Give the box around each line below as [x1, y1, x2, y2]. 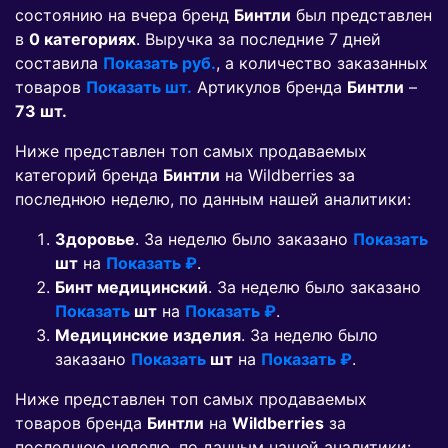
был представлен [291, 5, 432, 26]
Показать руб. [103, 53, 216, 74]
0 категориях [29, 29, 136, 50]
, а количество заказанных [216, 53, 428, 74]
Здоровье [55, 229, 135, 250]
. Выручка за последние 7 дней [136, 29, 381, 50]
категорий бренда [15, 165, 163, 186]
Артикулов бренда [192, 77, 347, 98]
